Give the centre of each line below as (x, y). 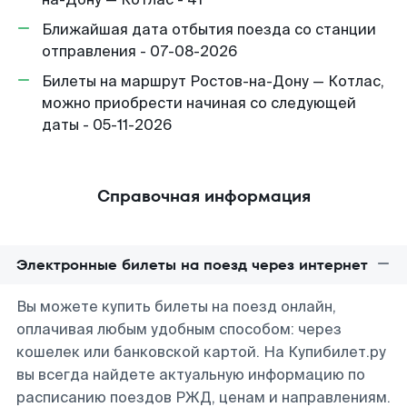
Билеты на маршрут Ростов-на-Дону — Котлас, (213, 81)
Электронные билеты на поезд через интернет (192, 265)
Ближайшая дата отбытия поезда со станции (209, 30)
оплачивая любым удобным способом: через (179, 329)
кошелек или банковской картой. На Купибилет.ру (201, 352)
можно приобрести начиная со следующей (199, 103)
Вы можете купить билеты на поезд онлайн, (176, 307)
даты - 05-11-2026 (107, 125)
